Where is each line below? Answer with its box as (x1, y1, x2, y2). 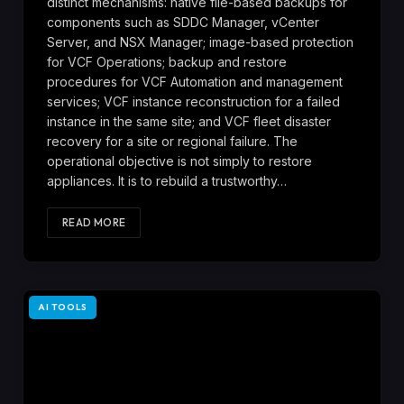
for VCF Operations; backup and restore (47, 54, 287, 70)
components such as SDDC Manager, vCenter (47, 14, 319, 31)
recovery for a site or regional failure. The (47, 133, 298, 150)
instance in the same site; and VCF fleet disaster (47, 114, 331, 130)
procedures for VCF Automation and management (47, 74, 343, 90)
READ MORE (62, 216, 126, 230)
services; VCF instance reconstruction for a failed (47, 94, 340, 110)
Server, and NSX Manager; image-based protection (47, 34, 353, 50)
